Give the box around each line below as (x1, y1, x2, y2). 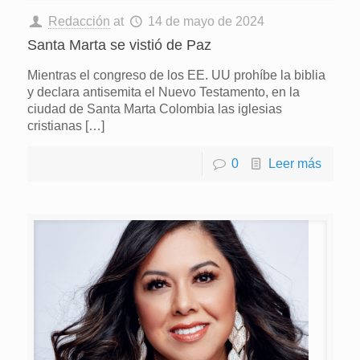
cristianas (27, 119, 82, 133)
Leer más (268, 157, 321, 171)
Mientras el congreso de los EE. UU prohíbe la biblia (27, 68, 325, 83)
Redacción (47, 14, 110, 29)
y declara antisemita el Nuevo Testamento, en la (27, 85, 300, 100)
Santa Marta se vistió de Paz (27, 37, 211, 54)
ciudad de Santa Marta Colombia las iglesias (27, 102, 282, 117)
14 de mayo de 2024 (148, 14, 265, 29)
